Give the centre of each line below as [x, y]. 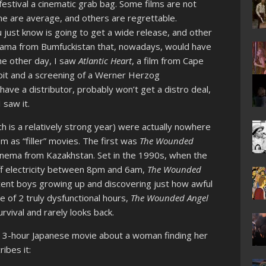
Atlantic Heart [105, 61]
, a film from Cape [168, 61]
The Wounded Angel [170, 198]
